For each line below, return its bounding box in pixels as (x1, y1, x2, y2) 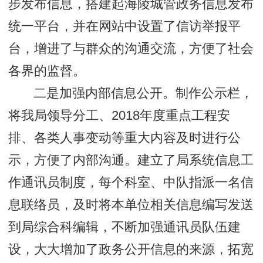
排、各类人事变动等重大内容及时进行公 (8, 131, 241, 146)
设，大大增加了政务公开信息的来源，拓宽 (8, 242, 254, 257)
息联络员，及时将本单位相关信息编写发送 (8, 198, 254, 213)
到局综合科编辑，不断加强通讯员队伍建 (8, 220, 241, 235)
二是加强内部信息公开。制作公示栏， (33, 86, 254, 101)
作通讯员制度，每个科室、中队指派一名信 (8, 176, 254, 190)
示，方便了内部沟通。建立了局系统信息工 (8, 153, 254, 168)
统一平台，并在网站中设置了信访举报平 (8, 19, 241, 34)
